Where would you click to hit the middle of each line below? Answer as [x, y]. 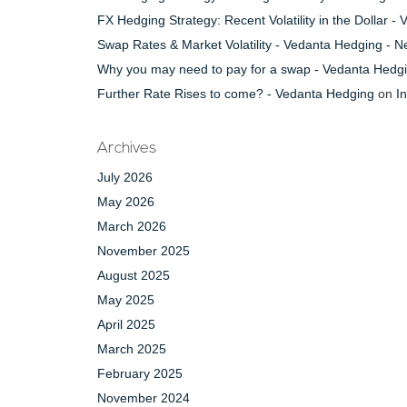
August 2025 [134, 275]
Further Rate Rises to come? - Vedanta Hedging [236, 94]
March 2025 [132, 349]
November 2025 [144, 251]
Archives [127, 149]
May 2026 [126, 202]
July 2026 [125, 177]
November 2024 [144, 398]
